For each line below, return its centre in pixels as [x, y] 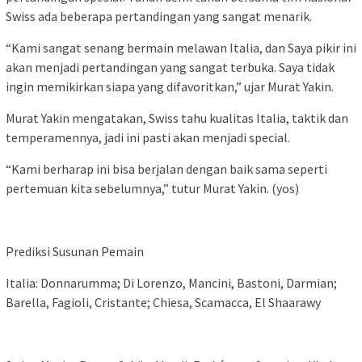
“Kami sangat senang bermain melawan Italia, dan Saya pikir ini [181, 47]
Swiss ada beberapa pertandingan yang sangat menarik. [159, 16]
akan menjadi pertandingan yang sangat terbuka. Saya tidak [170, 67]
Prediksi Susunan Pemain [75, 251]
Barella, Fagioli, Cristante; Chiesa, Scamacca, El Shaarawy [163, 302]
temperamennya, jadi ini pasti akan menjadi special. [148, 137]
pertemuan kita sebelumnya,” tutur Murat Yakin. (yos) [152, 188]
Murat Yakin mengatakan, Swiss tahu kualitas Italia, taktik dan [177, 118]
